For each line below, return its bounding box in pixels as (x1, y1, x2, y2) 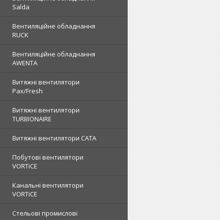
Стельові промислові (12, 209, 78, 218)
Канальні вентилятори (12, 181, 83, 190)
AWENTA (12, 58, 37, 67)
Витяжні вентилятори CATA (12, 134, 96, 142)
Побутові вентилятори (12, 153, 83, 162)
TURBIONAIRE (12, 114, 52, 123)
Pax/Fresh (12, 86, 43, 95)
